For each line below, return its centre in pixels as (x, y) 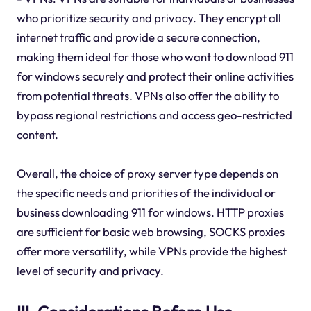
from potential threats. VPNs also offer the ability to (148, 95)
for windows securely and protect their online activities (155, 76)
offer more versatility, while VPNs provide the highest (151, 251)
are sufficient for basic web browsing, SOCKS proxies (150, 231)
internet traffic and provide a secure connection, (138, 37)
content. (37, 134)
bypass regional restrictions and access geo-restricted (154, 115)
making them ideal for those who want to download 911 (155, 56)
